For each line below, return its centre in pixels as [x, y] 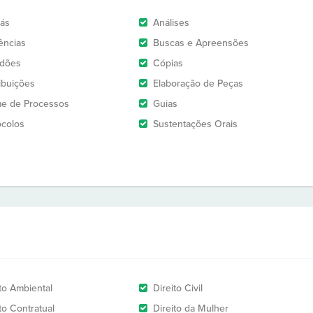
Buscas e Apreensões [201, 43]
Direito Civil [178, 288]
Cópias [168, 63]
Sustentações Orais [195, 124]
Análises [171, 23]
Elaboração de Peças [198, 83]
